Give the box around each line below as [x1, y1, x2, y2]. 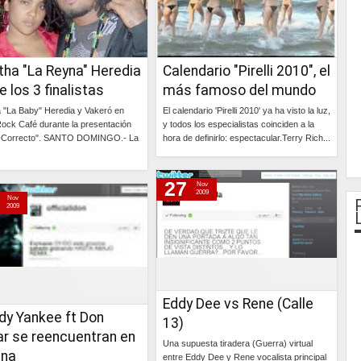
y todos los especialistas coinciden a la [163, 119, 314, 129]
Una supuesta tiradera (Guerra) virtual [163, 338, 313, 348]
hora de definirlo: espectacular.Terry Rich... [163, 133, 330, 143]
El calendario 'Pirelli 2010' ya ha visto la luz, [163, 106, 330, 115]
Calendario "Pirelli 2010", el [163, 63, 330, 79]
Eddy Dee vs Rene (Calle [163, 296, 313, 312]
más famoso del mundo [163, 82, 316, 98]
